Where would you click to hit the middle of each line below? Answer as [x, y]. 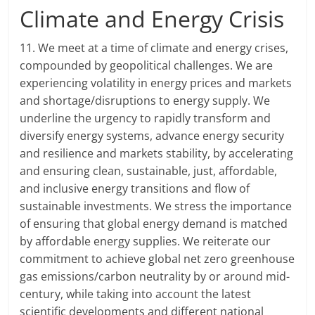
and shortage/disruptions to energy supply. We [145, 101]
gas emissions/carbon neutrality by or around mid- [155, 277]
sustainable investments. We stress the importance [156, 206]
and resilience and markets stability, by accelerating [157, 154]
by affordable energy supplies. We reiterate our [146, 242]
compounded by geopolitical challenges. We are [147, 66]
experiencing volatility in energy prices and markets [156, 83]
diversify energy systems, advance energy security [152, 136]
